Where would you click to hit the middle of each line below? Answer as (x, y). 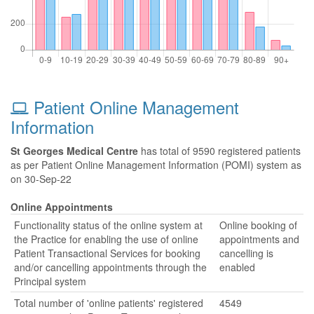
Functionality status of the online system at (108, 225)
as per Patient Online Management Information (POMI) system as (156, 165)
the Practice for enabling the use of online (106, 239)
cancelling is (246, 253)
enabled (237, 267)
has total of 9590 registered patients (219, 151)
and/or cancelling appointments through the (110, 267)
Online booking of (258, 225)
